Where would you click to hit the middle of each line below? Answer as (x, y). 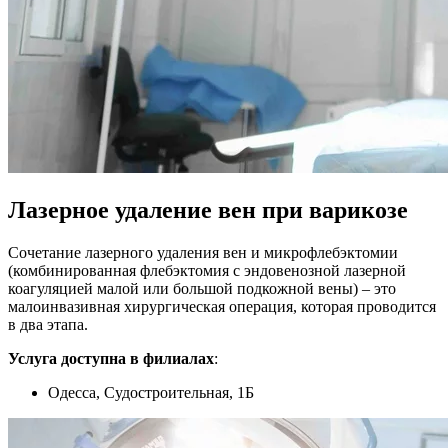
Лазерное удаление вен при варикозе (208, 209)
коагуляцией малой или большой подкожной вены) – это (202, 288)
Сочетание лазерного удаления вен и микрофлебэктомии (203, 252)
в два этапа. (48, 324)
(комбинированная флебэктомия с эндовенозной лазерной (207, 270)
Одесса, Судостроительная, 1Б (151, 392)
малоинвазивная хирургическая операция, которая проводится (222, 306)
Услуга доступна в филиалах (111, 358)
